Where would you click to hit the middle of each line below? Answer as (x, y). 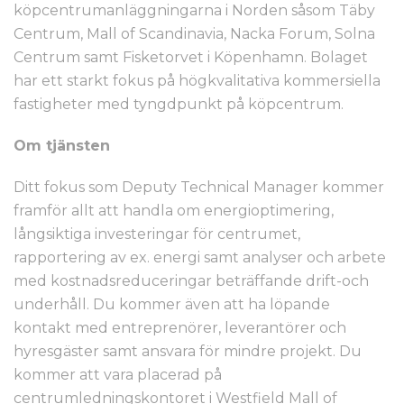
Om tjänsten (62, 146)
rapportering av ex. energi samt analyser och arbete (200, 257)
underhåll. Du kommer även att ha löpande (172, 304)
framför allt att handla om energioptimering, (174, 211)
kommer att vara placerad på (118, 375)
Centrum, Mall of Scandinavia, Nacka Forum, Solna (194, 34)
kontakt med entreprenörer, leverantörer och (180, 328)
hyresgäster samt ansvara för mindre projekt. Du (188, 351)
